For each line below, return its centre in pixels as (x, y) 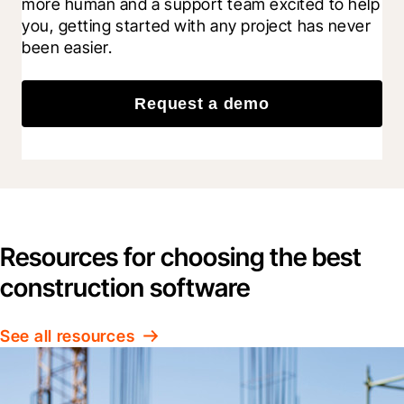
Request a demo (202, 103)
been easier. (67, 47)
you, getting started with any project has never (197, 25)
